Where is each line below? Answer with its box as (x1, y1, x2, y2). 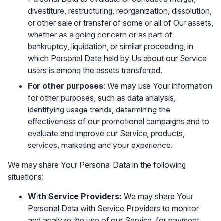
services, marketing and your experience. (28, 140, 173, 150)
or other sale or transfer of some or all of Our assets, (28, 18, 213, 28)
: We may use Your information (103, 81, 212, 91)
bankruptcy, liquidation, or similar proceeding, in (28, 41, 193, 51)
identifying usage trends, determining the (28, 105, 170, 114)
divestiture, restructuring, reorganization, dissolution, (28, 6, 212, 16)
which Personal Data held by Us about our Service (28, 53, 207, 63)
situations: (8, 172, 44, 182)
